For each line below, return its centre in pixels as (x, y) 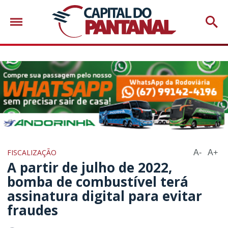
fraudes (33, 210)
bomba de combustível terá (98, 181)
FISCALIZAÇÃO (32, 152)
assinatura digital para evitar (105, 196)
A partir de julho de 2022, (90, 167)
